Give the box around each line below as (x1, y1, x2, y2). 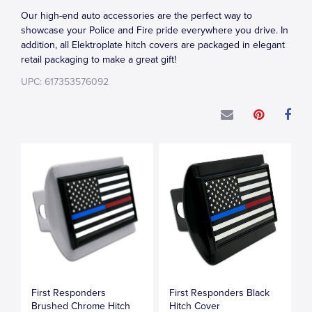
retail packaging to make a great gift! (21, 54, 176, 65)
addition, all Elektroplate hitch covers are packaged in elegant (21, 39, 285, 51)
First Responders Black (169, 286, 270, 299)
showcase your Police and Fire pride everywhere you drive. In (21, 24, 288, 36)
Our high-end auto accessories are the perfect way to (21, 10, 252, 22)
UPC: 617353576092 (21, 76, 109, 88)
